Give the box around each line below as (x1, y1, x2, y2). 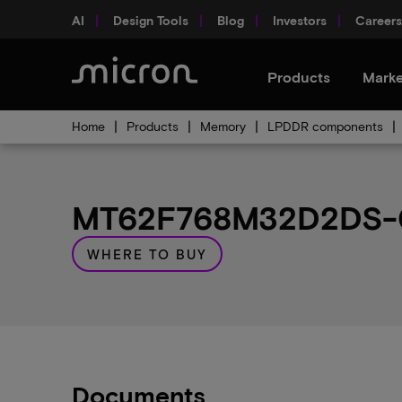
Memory (200, 118, 246, 134)
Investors (273, 12, 327, 28)
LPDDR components (267, 118, 383, 134)
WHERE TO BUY (87, 245, 207, 262)
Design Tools (113, 12, 188, 28)
